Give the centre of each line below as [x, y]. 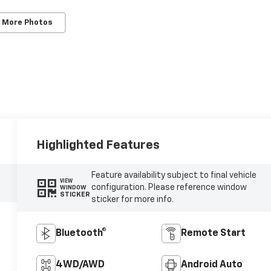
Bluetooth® [81, 234]
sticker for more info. [132, 200]
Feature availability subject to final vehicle [174, 176]
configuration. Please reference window [169, 188]
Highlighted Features [98, 145]
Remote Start [213, 234]
